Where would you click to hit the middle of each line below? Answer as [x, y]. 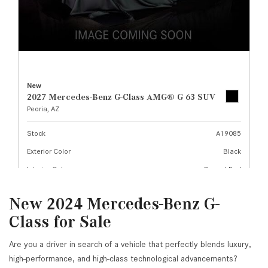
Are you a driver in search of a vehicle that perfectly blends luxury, [130, 244]
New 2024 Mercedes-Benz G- [114, 204]
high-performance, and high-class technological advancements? [123, 258]
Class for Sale [60, 222]
